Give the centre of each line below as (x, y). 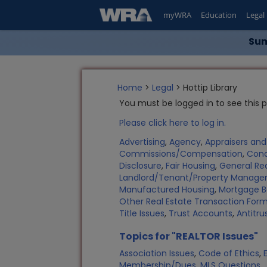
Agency (185, 142)
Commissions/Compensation (181, 154)
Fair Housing (191, 166)
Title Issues (142, 213)
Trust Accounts (201, 213)
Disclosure (141, 166)
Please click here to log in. (173, 123)
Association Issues (157, 253)
